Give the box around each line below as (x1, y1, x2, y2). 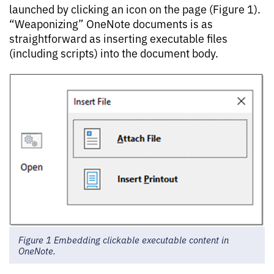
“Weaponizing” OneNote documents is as (9, 16, 213, 31)
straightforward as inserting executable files (9, 31, 228, 45)
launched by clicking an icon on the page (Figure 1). (9, 1, 261, 16)
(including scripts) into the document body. (9, 45, 218, 60)
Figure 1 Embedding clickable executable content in (18, 232, 229, 246)
